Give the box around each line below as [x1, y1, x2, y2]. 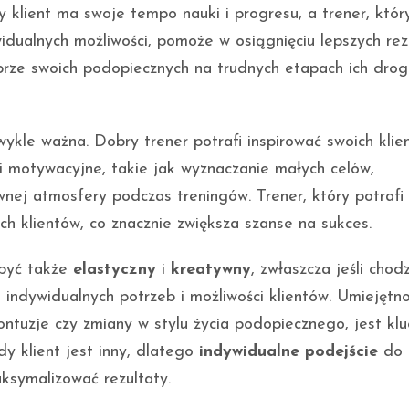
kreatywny [171, 261, 251, 279]
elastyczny [73, 261, 156, 279]
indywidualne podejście [199, 343, 378, 362]
